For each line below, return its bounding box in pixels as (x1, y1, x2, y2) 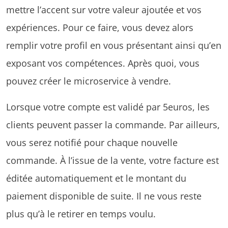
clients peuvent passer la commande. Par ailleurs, (6, 118, 220, 131)
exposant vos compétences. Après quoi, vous (6, 56, 199, 69)
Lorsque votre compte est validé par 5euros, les (6, 100, 210, 113)
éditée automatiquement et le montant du (6, 171, 186, 184)
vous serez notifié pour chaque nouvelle (6, 135, 178, 149)
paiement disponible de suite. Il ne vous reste (6, 189, 202, 202)
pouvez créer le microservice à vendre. (6, 74, 171, 87)
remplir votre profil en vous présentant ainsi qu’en (6, 38, 221, 51)
